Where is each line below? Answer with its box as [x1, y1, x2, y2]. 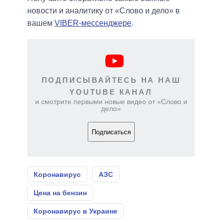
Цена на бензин [34, 189, 87, 197]
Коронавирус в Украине [34, 207, 117, 216]
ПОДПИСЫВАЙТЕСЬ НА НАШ [41, 76, 181, 85]
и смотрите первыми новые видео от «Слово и [35, 98, 187, 106]
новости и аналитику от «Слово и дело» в [27, 6, 180, 15]
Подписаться [91, 128, 131, 136]
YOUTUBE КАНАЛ [69, 88, 153, 97]
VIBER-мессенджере [55, 19, 131, 28]
